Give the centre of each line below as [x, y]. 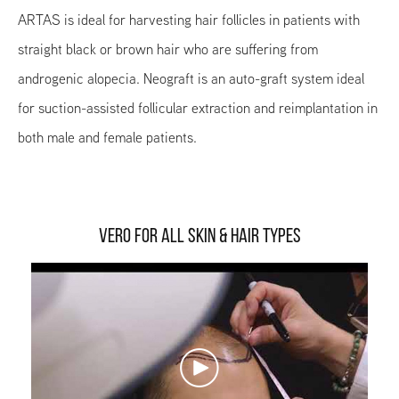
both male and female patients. [107, 138]
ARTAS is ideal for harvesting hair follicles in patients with [189, 20]
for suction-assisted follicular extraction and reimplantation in [198, 108]
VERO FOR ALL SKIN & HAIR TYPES [199, 237]
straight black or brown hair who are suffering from [168, 49]
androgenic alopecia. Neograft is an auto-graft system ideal [191, 79]
